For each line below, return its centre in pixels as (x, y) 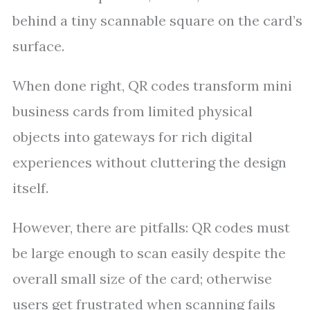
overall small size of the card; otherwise (142, 279)
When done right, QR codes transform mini (152, 85)
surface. (38, 46)
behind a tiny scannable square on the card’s (157, 20)
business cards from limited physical (133, 111)
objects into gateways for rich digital (133, 137)
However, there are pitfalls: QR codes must (151, 227)
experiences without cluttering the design (149, 162)
